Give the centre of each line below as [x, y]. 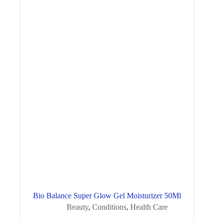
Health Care [149, 207]
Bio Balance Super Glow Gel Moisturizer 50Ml [107, 195]
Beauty [77, 207]
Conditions [109, 207]
